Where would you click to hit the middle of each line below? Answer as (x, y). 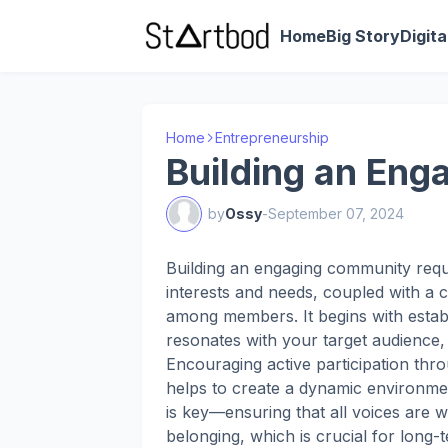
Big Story (363, 36)
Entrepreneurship (272, 137)
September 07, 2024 (336, 213)
